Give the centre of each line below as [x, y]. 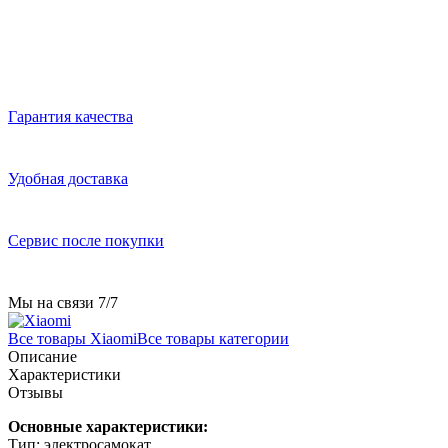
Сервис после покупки [86, 240]
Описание [42, 356]
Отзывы [35, 392]
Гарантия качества [70, 116]
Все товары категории [213, 338]
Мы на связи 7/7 [63, 302]
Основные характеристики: [108, 426]
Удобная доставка [68, 178]
